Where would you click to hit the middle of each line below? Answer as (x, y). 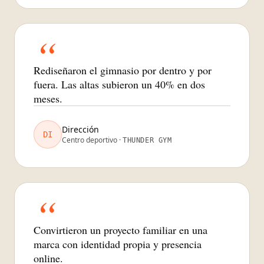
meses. (48, 99)
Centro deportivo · (92, 140)
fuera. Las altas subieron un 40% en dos (119, 85)
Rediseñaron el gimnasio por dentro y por (123, 70)
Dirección (80, 130)
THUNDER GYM (147, 141)
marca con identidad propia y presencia (118, 244)
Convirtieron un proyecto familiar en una (121, 230)
